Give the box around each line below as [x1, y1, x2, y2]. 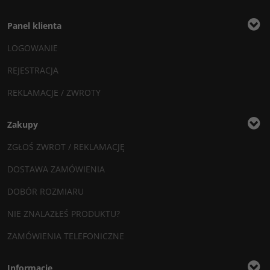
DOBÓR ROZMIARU [7, 186, 84, 197]
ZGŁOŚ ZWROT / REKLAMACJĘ [7, 141, 125, 152]
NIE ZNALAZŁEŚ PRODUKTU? [7, 208, 120, 219]
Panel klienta [7, 20, 61, 31]
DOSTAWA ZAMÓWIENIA [7, 163, 105, 175]
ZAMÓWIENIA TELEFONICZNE [7, 230, 124, 242]
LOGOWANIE [7, 42, 58, 54]
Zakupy [7, 119, 38, 130]
